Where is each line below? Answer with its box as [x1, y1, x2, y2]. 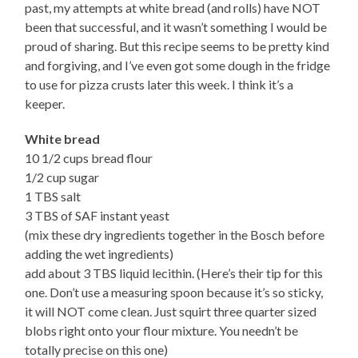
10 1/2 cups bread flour [25, 150, 153, 166]
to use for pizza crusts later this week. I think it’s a [25, 77, 294, 93]
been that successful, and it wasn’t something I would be [25, 19, 328, 35]
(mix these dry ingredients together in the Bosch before [25, 227, 325, 243]
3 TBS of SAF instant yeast [25, 208, 170, 224]
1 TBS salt [25, 189, 82, 205]
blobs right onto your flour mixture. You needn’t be [25, 323, 299, 339]
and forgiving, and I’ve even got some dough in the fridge [25, 58, 331, 74]
